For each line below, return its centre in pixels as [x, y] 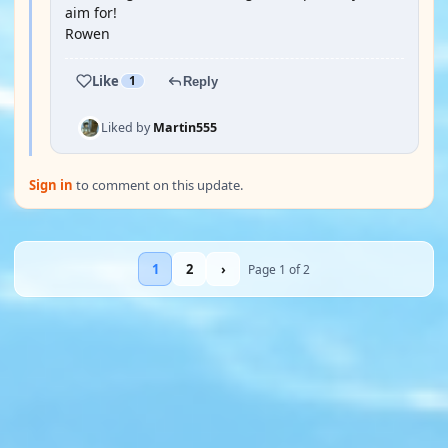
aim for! [91, 12]
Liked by [127, 127]
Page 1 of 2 [279, 269]
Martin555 [185, 127]
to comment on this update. [158, 185]
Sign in [51, 185]
